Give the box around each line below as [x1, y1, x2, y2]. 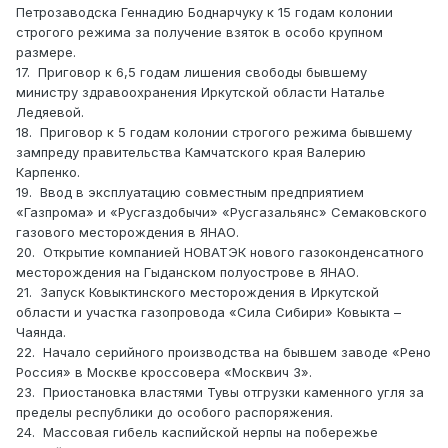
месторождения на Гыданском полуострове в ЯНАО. [16, 264, 359, 281]
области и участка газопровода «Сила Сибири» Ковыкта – [16, 304, 401, 321]
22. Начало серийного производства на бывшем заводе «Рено [16, 344, 431, 361]
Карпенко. [16, 164, 84, 181]
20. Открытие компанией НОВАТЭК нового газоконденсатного [16, 244, 424, 261]
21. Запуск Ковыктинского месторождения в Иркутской [16, 284, 379, 301]
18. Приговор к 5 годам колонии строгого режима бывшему [16, 124, 412, 141]
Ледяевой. [16, 104, 84, 121]
